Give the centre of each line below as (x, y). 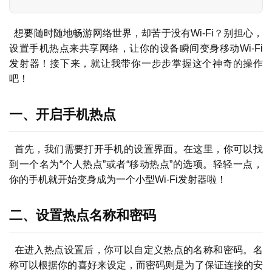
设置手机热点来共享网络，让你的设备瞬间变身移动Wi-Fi (136, 49)
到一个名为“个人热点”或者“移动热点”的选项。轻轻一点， (136, 165)
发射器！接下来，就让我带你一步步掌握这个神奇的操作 (136, 64)
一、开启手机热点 (63, 115)
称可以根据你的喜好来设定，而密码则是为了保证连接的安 (136, 265)
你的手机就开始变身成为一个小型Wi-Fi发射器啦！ (118, 180)
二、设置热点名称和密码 (83, 216)
